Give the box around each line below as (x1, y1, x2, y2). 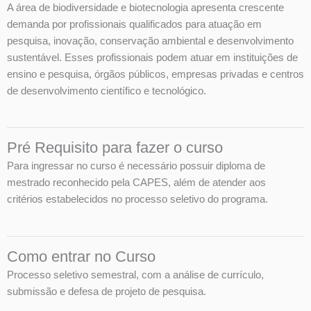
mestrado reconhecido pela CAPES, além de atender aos (7, 177, 266, 189)
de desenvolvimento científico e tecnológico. (7, 85, 206, 96)
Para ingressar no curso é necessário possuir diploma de (7, 160, 265, 172)
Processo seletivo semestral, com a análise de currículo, (7, 269, 264, 280)
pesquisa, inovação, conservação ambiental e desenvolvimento (7, 35, 294, 47)
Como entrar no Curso (7, 248, 155, 265)
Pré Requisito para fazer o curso (7, 139, 223, 157)
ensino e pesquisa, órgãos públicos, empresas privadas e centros (7, 68, 304, 80)
